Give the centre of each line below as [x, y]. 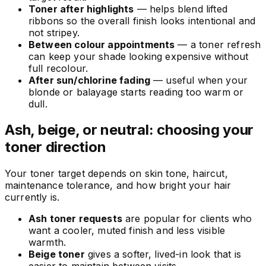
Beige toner [57, 254]
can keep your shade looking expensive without [139, 56]
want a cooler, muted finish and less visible [127, 231]
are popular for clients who [187, 219]
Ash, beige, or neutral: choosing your [129, 130]
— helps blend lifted [180, 9]
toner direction [56, 147]
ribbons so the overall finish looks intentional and [142, 20]
